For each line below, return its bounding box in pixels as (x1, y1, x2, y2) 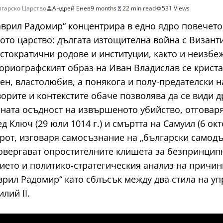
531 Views (162, 4, 190, 12)
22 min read (122, 4, 156, 12)
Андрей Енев (52, 4, 91, 12)
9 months (91, 4, 116, 12)
